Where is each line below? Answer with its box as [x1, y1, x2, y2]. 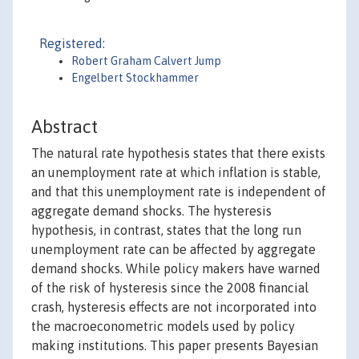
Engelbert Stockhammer [71, 71, 199, 84]
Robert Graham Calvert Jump [71, 54, 221, 67]
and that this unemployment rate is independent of [31, 184, 326, 200]
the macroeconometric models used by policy [31, 319, 295, 334]
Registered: [39, 36, 105, 50]
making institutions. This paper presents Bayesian [31, 338, 318, 353]
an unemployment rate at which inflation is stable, [31, 165, 321, 180]
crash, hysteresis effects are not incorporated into [31, 300, 317, 315]
